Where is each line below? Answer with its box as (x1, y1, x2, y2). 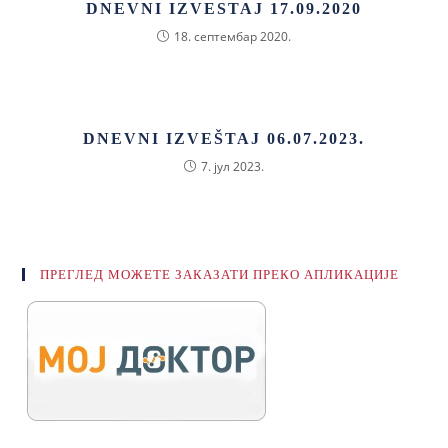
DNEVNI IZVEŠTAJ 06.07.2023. (83, 130, 365, 147)
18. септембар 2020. (174, 28, 291, 45)
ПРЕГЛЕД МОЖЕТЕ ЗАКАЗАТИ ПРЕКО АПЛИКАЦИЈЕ (40, 267, 400, 282)
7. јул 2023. (201, 158, 264, 175)
